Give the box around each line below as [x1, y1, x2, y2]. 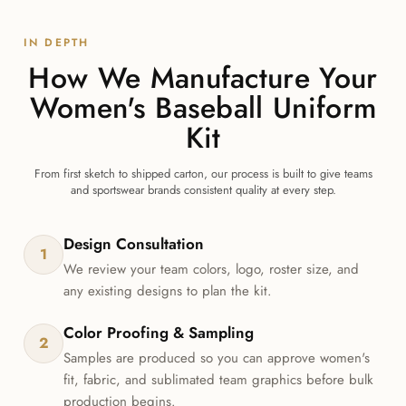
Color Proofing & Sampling [63, 322, 255, 344]
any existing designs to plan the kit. [63, 281, 273, 302]
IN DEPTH [24, 34, 90, 52]
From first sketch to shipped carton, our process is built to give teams [34, 165, 372, 183]
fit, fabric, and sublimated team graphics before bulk [63, 370, 374, 391]
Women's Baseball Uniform [29, 87, 377, 130]
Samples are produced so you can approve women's [63, 348, 371, 369]
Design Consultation [63, 233, 205, 256]
